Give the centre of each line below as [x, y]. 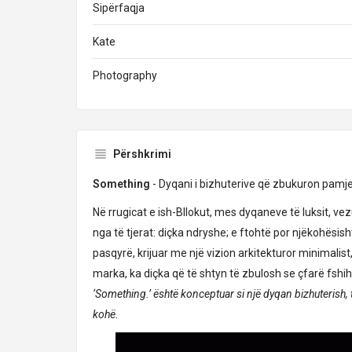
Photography [125, 75]
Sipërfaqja [119, 8]
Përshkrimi [142, 154]
